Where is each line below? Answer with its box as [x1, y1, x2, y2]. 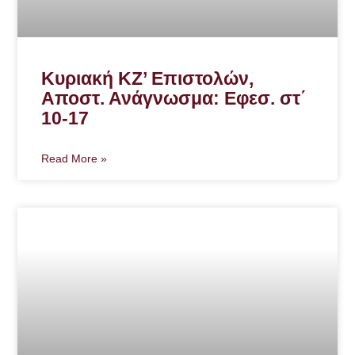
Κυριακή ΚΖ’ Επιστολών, [41, 68, 254, 90]
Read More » [41, 152, 108, 166]
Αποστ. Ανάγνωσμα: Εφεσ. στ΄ [41, 88, 307, 109]
